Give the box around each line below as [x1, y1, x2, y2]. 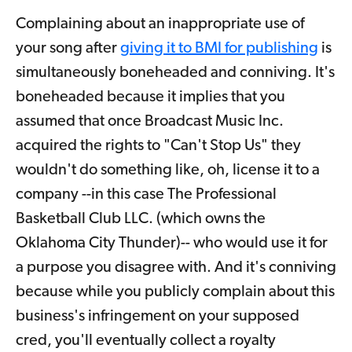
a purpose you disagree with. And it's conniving [16, 259, 336, 276]
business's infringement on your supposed [16, 308, 299, 324]
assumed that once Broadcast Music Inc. [16, 113, 284, 130]
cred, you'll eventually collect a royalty [16, 332, 276, 349]
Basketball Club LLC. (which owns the [16, 211, 266, 227]
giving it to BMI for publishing [120, 40, 318, 57]
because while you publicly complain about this [16, 284, 335, 300]
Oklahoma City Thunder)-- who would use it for [16, 235, 328, 251]
